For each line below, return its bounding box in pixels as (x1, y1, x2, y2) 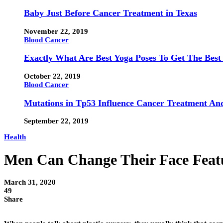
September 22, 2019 (24, 117, 89, 125)
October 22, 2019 (24, 72, 81, 80)
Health (4, 133, 26, 141)
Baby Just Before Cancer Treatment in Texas (24, 8, 197, 18)
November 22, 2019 (24, 27, 88, 35)
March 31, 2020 (4, 178, 56, 187)
